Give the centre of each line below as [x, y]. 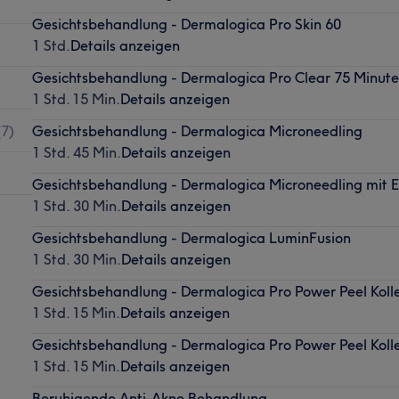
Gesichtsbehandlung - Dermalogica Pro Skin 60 [186, 24]
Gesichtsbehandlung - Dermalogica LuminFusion [191, 237]
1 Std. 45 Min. [76, 152]
